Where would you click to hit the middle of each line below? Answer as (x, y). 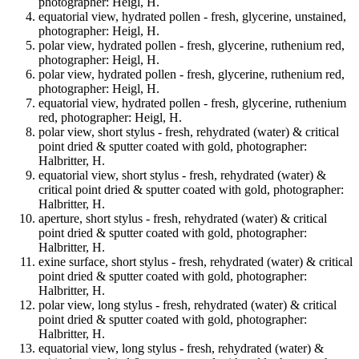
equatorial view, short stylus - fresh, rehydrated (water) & (182, 175)
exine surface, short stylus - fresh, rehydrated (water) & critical (196, 262)
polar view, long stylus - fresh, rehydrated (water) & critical (188, 305)
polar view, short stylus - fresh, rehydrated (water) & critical (189, 132)
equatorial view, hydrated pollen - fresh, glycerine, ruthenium (192, 103)
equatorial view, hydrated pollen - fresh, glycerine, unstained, (192, 17)
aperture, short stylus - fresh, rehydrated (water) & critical (183, 219)
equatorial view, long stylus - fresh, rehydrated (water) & (181, 349)
